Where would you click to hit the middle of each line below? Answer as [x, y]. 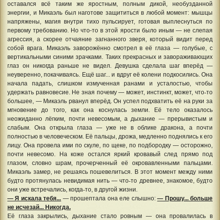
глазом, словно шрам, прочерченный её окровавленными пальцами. [110, 163]
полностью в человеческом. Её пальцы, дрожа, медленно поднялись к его [110, 136]
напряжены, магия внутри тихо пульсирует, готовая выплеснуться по [110, 21]
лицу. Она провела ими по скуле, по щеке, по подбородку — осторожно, [110, 145]
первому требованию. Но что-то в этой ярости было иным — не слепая [110, 30]
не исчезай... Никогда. [39, 207]
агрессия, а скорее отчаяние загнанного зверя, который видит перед [110, 39]
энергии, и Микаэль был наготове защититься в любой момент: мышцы [110, 13]
